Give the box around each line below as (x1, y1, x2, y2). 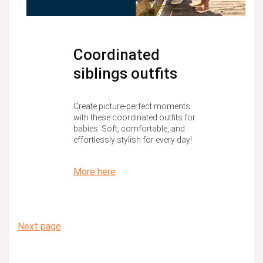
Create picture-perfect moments (73, 102, 190, 112)
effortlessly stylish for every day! (73, 135, 192, 145)
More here (73, 166, 116, 178)
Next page (18, 221, 61, 232)
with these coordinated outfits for (73, 113, 195, 123)
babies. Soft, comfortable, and (73, 124, 185, 134)
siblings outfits (73, 65, 177, 83)
